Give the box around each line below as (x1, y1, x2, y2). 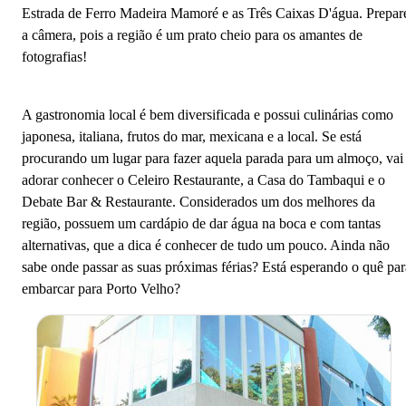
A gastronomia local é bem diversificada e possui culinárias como (22, 106, 393, 122)
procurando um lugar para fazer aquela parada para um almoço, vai (22, 150, 403, 166)
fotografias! (22, 48, 87, 64)
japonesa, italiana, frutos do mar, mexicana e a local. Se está (22, 128, 362, 144)
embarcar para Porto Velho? (22, 280, 180, 296)
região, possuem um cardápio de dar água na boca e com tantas (22, 215, 381, 231)
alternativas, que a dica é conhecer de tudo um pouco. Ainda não (22, 237, 390, 253)
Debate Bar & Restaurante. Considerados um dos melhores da (22, 193, 375, 209)
